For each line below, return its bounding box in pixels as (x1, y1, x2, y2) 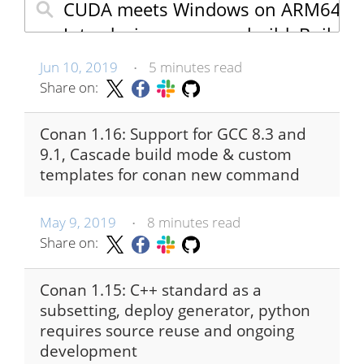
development (40, 340, 137, 362)
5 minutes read (148, 57, 242, 76)
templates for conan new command (40, 164, 300, 186)
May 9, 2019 (40, 213, 116, 232)
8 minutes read (146, 213, 240, 232)
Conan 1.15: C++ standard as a (40, 279, 262, 301)
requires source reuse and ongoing (40, 319, 294, 341)
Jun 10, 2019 (40, 57, 118, 76)
